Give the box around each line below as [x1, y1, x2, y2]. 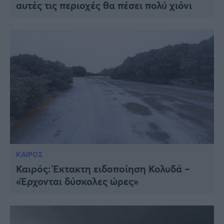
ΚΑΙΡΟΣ [16, 150, 42, 159]
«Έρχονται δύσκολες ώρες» [16, 174, 138, 188]
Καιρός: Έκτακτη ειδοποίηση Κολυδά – [16, 162, 190, 176]
